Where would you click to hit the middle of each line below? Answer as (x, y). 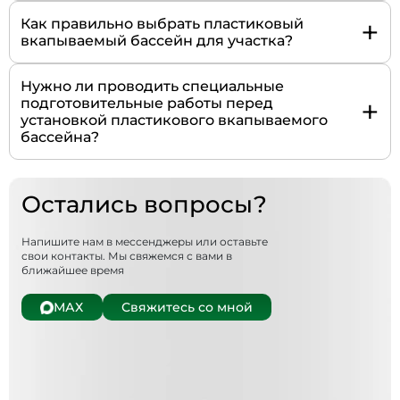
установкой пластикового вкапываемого (174, 121)
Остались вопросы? (144, 205)
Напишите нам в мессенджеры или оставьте (145, 242)
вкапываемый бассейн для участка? (157, 41)
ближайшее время (73, 271)
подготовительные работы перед (147, 104)
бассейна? (60, 137)
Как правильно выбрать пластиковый (162, 24)
